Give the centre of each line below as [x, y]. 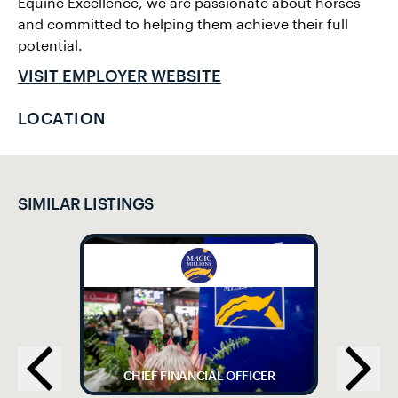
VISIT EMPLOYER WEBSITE [119, 76]
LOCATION [62, 119]
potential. [50, 45]
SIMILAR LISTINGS [86, 204]
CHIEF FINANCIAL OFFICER [199, 375]
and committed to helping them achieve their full [183, 24]
